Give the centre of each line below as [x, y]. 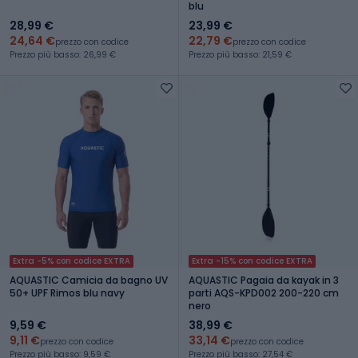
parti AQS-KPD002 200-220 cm [264, 292]
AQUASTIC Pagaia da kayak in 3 [264, 280]
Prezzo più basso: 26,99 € [63, 54]
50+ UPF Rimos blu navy [67, 292]
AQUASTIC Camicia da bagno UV [89, 280]
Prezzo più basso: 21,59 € [240, 54]
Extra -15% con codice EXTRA [252, 261]
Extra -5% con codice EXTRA [72, 261]
